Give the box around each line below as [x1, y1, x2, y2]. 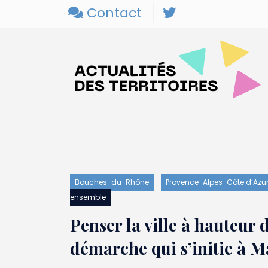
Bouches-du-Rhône [75, 176, 149, 187]
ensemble [70, 191, 106, 202]
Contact [83, 3, 142, 22]
